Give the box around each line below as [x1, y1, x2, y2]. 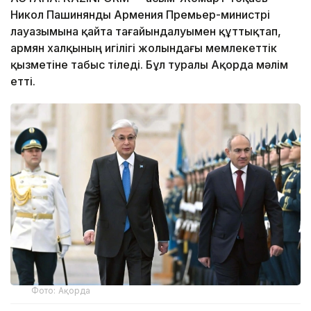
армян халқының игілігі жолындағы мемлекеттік [10, 41, 277, 56]
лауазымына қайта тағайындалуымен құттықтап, [10, 24, 281, 39]
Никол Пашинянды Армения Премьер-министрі [10, 8, 270, 22]
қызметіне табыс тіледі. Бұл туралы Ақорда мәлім [10, 58, 288, 72]
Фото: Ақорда [31, 285, 91, 296]
